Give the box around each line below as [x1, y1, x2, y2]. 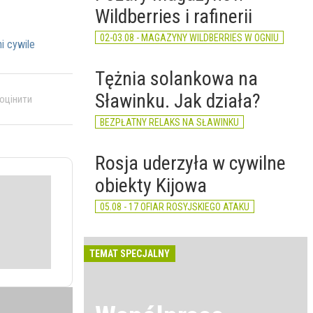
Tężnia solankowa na [95, 67, 258, 90]
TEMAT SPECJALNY [89, 248, 170, 259]
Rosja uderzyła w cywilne [95, 152, 286, 175]
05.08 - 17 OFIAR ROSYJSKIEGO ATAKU [100, 201, 249, 212]
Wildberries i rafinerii [95, 5, 252, 28]
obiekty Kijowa [95, 174, 207, 197]
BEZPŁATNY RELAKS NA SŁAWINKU [100, 117, 239, 128]
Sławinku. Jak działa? [95, 89, 261, 112]
